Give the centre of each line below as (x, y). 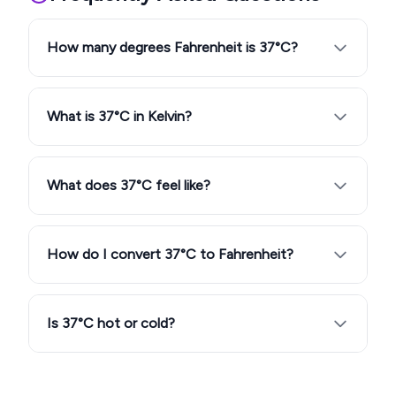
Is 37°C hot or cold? (111, 323)
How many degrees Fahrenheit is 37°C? (172, 47)
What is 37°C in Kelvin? (119, 116)
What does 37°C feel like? (129, 185)
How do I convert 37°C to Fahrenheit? (170, 254)
